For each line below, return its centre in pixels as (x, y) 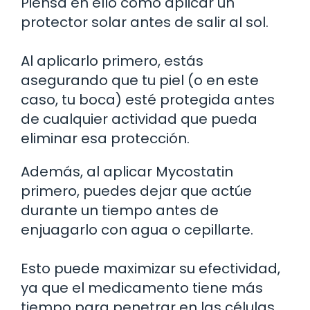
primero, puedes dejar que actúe (136, 191)
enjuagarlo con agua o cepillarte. (137, 229)
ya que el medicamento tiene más (142, 288)
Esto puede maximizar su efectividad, (151, 268)
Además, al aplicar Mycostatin (127, 171)
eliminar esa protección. (105, 138)
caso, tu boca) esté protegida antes (148, 99)
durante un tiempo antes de (120, 210)
